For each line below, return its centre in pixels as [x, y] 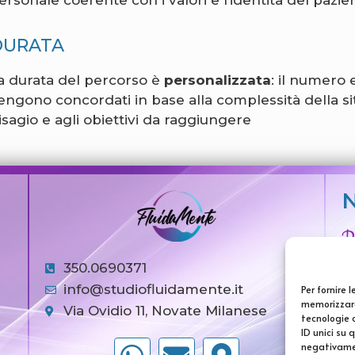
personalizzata [218, 80]
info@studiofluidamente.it [153, 290]
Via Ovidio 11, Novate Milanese [165, 311]
